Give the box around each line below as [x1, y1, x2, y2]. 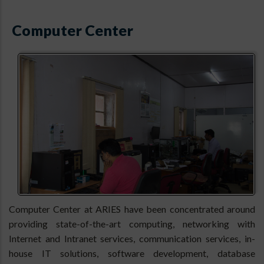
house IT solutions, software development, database [9, 247, 255, 259]
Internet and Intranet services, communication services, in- [9, 233, 255, 245]
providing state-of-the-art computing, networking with [9, 218, 255, 230]
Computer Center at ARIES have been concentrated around [9, 203, 255, 215]
